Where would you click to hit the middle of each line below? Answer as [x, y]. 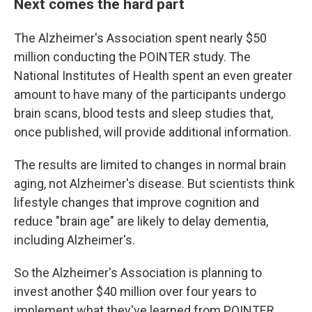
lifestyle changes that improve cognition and [136, 202]
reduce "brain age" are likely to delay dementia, [141, 221]
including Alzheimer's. [75, 240]
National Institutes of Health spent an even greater [153, 76]
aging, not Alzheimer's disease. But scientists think [154, 184]
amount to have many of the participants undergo [150, 94]
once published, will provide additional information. [153, 132]
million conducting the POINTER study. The [132, 57]
